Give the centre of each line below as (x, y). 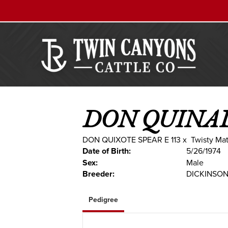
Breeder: (98, 174)
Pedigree (103, 200)
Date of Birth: (107, 151)
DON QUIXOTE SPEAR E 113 (132, 140)
